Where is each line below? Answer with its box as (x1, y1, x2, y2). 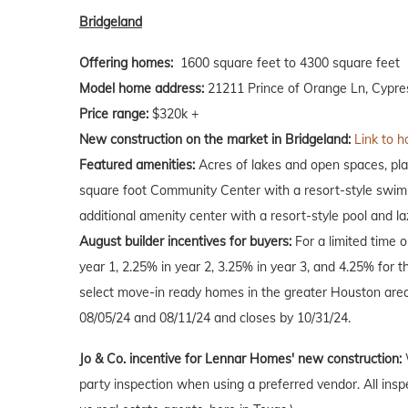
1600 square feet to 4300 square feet (173, 55, 400, 72)
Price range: (79, 106, 148, 123)
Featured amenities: (79, 157, 195, 174)
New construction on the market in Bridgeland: (79, 131, 351, 148)
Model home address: (79, 80, 204, 97)
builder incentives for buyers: (125, 233, 291, 250)
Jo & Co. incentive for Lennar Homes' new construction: (79, 351, 405, 368)
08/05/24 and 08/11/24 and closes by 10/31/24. (79, 310, 351, 327)
